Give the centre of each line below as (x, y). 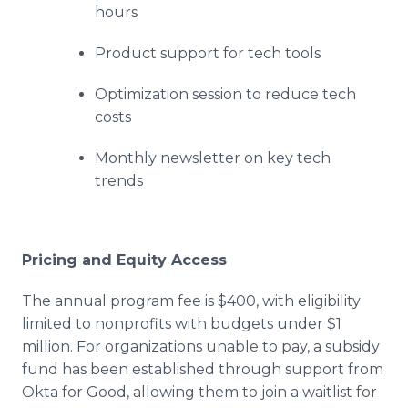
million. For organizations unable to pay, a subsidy (201, 347)
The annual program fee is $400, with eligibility (191, 301)
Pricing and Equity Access (124, 260)
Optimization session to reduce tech (225, 94)
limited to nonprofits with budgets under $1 (182, 324)
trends (119, 181)
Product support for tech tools (208, 53)
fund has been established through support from (203, 369)
